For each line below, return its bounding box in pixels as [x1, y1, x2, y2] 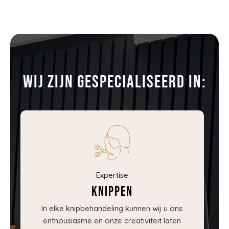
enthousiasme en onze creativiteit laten [43, 216, 181, 226]
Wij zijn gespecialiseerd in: [23, 72, 206, 93]
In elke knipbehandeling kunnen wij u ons [41, 203, 183, 214]
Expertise [96, 170, 128, 180]
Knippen [91, 184, 133, 200]
